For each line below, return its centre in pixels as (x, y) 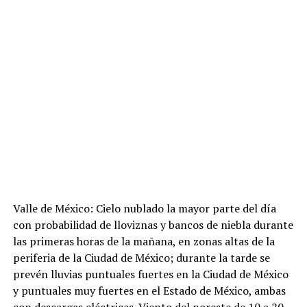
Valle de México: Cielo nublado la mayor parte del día (144, 208)
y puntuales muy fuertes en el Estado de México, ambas (149, 290)
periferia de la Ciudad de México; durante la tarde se (141, 257)
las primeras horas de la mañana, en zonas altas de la (144, 241)
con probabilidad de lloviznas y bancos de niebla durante (153, 224)
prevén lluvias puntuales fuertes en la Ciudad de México (150, 274)
